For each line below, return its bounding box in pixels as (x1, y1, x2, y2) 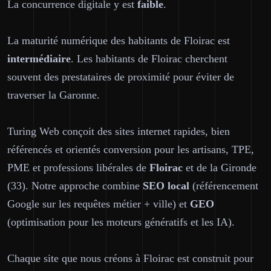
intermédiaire (7, 53, 71, 65)
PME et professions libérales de (7, 162, 149, 174)
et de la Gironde (183, 162, 256, 174)
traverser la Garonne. (7, 89, 100, 101)
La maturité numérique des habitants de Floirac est (7, 34, 230, 47)
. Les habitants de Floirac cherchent (71, 53, 227, 65)
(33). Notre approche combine (7, 180, 143, 192)
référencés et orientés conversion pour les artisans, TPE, (7, 143, 254, 155)
